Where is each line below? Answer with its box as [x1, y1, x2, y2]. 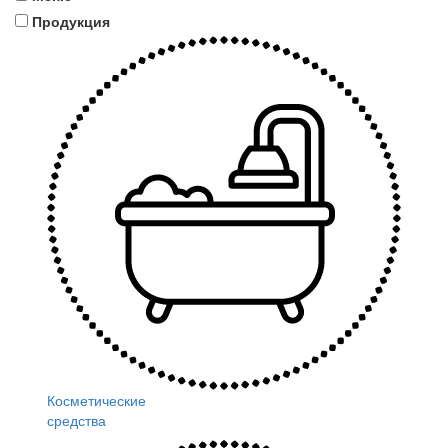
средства [47, 409, 107, 430]
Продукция [32, 11, 110, 32]
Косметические [47, 389, 147, 410]
